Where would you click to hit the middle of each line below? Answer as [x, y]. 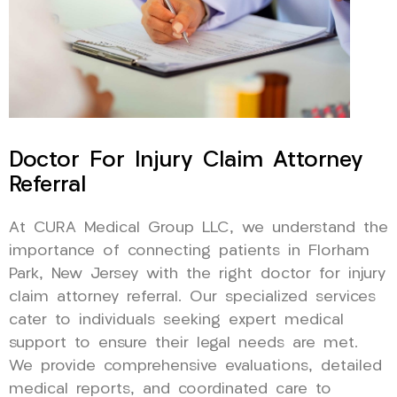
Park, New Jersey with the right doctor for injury [197, 274]
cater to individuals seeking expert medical [176, 320]
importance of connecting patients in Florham [189, 251]
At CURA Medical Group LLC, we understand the [198, 228]
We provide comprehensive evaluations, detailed [195, 366]
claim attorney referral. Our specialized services [192, 297]
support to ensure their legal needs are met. [183, 343]
